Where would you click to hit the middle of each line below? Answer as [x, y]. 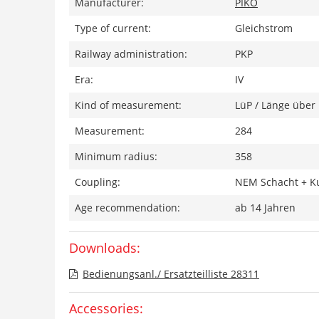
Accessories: [106, 308]
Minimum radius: [116, 156]
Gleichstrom [264, 28]
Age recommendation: [127, 208]
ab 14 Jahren [265, 208]
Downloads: [105, 248]
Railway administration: [131, 54]
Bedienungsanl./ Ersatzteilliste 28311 [171, 274]
